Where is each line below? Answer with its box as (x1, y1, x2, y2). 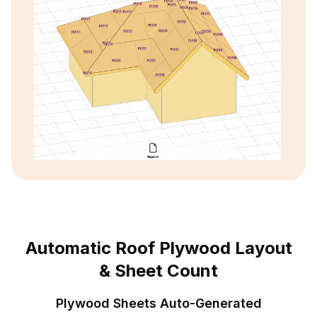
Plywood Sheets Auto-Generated (55, 296, 262, 311)
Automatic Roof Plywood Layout (25, 238, 292, 259)
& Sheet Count (99, 260, 218, 282)
